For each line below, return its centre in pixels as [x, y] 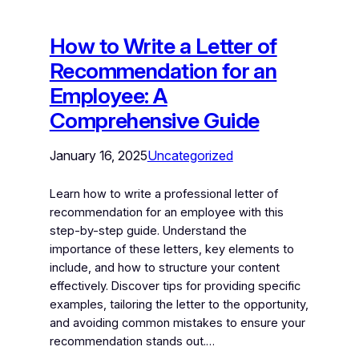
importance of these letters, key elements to [171, 249]
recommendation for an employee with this [166, 212]
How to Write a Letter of [163, 46]
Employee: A [108, 95]
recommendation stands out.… [132, 341]
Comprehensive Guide [154, 120]
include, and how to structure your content [164, 267]
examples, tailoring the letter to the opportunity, [179, 304]
